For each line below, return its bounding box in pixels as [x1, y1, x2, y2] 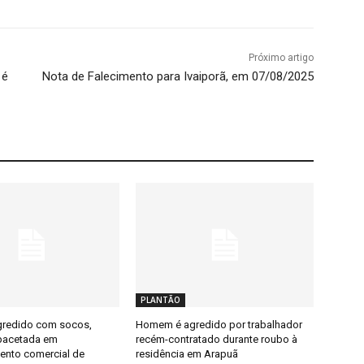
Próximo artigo [248, 51, 314, 63]
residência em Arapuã [136, 347, 239, 360]
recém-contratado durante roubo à [136, 332, 298, 345]
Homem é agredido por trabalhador [136, 318, 303, 331]
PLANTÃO [141, 293, 181, 305]
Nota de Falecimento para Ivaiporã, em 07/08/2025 [41, 68, 314, 84]
